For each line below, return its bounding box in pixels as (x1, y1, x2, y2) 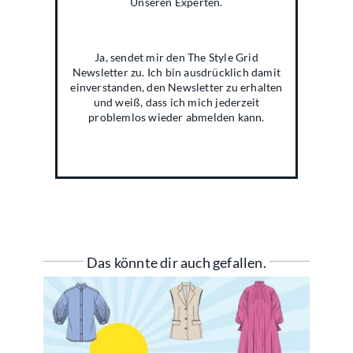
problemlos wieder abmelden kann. (88, 110, 265, 124)
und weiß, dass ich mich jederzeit (93, 95, 260, 109)
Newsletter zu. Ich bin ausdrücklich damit (72, 65, 281, 79)
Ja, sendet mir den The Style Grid (95, 50, 258, 64)
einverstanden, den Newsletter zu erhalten (70, 80, 283, 94)
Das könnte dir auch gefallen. (87, 254, 266, 272)
